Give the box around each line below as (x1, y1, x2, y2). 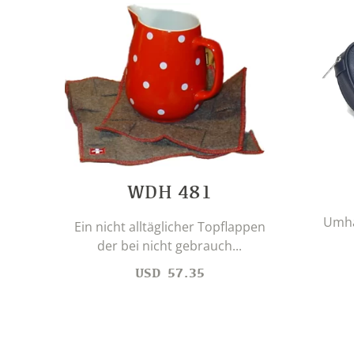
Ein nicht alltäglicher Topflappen (73, 217, 265, 235)
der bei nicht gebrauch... (97, 236, 242, 254)
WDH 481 (126, 179, 213, 203)
